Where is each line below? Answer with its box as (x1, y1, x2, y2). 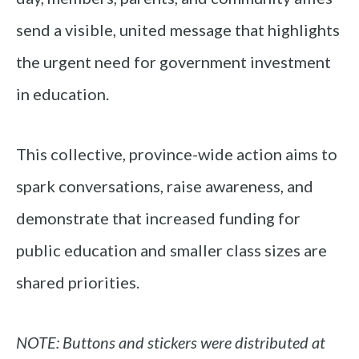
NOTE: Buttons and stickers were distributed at (16, 333, 325, 353)
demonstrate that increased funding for (16, 208, 301, 228)
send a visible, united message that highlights (16, 20, 340, 40)
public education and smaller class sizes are (16, 240, 327, 260)
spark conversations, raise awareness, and (16, 176, 313, 196)
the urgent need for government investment (16, 52, 331, 72)
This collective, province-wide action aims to (16, 144, 337, 164)
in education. (16, 84, 109, 104)
